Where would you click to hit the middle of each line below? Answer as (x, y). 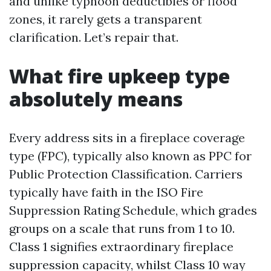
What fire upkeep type (119, 76)
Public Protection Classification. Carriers (126, 174)
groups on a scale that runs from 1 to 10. (122, 228)
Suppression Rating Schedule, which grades (133, 210)
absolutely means (96, 99)
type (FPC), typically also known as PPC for (130, 156)
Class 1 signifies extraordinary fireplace (121, 247)
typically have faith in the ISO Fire (106, 192)
